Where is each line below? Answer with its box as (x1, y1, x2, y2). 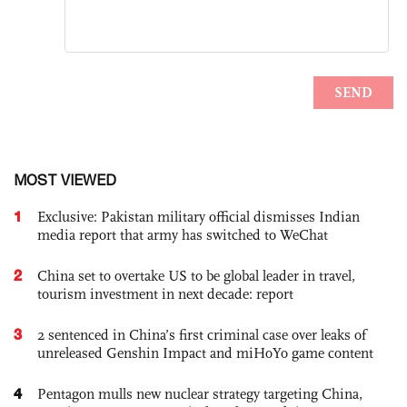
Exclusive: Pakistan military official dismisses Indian (37, 208, 360, 226)
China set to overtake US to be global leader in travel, (37, 267, 355, 285)
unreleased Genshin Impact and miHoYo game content (37, 344, 373, 362)
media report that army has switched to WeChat (37, 226, 328, 244)
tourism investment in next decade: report (37, 285, 293, 303)
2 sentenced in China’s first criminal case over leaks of (37, 326, 366, 344)
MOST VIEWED (14, 172, 116, 189)
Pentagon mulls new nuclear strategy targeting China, (37, 385, 362, 403)
